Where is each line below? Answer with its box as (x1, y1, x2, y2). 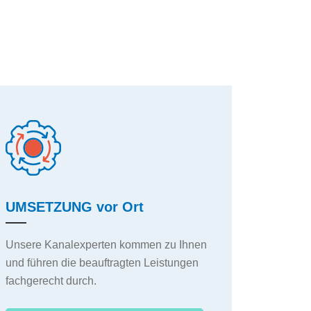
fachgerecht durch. (5, 275, 96, 287)
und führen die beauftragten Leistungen (5, 257, 199, 269)
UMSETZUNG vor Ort (5, 199, 144, 215)
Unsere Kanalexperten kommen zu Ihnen (5, 239, 207, 251)
